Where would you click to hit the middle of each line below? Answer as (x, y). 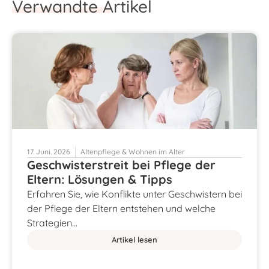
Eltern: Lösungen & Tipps (100, 179)
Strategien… (52, 222)
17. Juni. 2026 (49, 151)
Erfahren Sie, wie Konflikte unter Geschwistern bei (134, 194)
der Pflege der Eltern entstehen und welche (121, 208)
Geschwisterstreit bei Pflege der (121, 165)
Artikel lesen (134, 239)
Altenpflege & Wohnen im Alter (133, 151)
